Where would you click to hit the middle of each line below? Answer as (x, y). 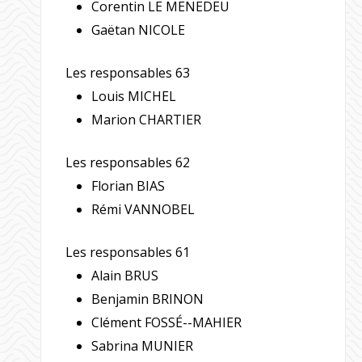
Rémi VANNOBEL (143, 210)
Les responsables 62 (128, 163)
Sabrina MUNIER (143, 346)
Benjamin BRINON (148, 299)
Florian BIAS (128, 186)
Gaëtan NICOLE (139, 30)
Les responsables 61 (128, 253)
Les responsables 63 (128, 73)
